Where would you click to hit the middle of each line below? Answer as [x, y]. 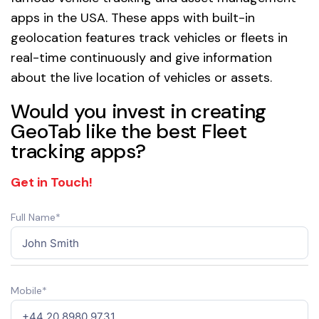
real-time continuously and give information [141, 58]
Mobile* [29, 291]
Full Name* [36, 218]
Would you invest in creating [138, 112]
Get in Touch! [52, 183]
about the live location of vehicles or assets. [141, 78]
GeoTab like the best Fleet [129, 132]
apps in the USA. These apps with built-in [133, 18]
